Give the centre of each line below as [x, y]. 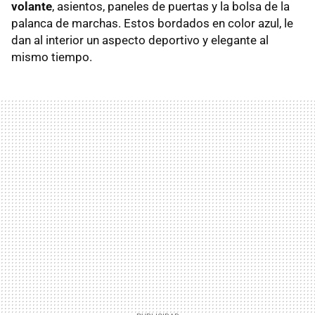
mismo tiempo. [52, 57]
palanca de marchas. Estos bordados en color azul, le [152, 23]
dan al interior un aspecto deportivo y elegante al [140, 40]
